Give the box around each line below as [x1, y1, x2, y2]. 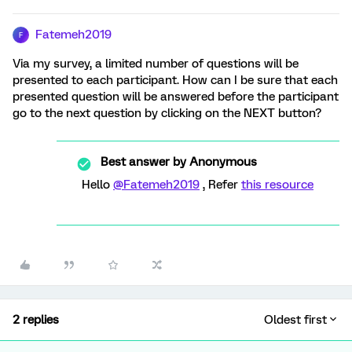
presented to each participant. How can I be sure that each [13, 73, 338, 87]
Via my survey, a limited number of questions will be [13, 57, 299, 71]
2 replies [13, 313, 59, 327]
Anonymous [186, 155, 257, 169]
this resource [241, 178, 313, 192]
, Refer [200, 178, 241, 192]
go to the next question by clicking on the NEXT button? [13, 106, 321, 120]
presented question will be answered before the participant [13, 90, 339, 104]
